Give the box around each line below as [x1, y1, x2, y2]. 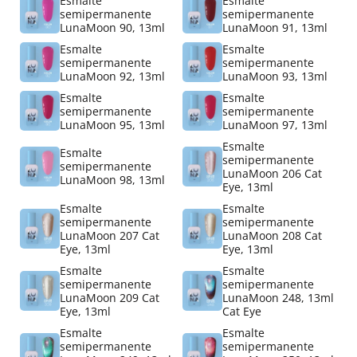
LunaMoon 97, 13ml [222, 116, 328, 132]
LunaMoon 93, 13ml [222, 68, 328, 84]
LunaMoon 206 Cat [222, 165, 322, 181]
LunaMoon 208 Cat [222, 227, 322, 243]
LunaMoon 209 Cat [60, 289, 159, 305]
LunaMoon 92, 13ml [60, 68, 165, 84]
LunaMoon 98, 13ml [60, 172, 165, 188]
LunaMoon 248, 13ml [222, 289, 334, 305]
